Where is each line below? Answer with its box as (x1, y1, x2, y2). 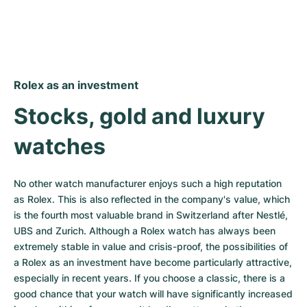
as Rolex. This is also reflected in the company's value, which (14, 193, 290, 205)
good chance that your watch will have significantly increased (14, 288, 293, 299)
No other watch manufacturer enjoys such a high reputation (14, 177, 282, 189)
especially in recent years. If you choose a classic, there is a (14, 272, 285, 284)
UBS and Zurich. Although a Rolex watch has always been (14, 225, 275, 236)
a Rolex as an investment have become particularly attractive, (14, 256, 292, 268)
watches (14, 133, 106, 160)
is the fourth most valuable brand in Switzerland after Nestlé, (14, 209, 288, 221)
